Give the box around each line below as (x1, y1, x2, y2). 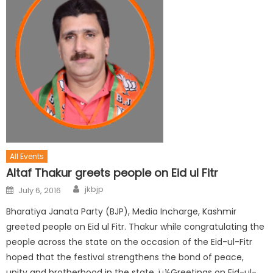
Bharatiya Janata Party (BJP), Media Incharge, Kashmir (6, 205, 237, 218)
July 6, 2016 (18, 185, 62, 197)
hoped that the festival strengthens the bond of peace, (6, 251, 244, 264)
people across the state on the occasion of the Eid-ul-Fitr (6, 236, 253, 249)
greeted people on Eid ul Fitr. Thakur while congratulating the (6, 221, 265, 233)
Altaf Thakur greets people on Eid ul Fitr (6, 165, 219, 181)
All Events (10, 151, 44, 162)
